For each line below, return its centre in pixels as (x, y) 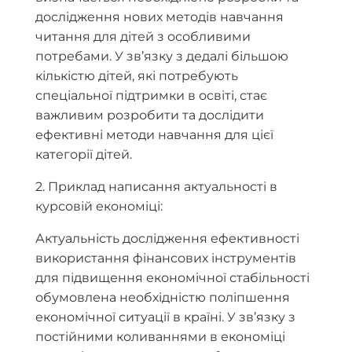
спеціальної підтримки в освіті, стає (151, 95)
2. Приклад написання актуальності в (156, 186)
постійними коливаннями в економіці (160, 336)
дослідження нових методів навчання (159, 16)
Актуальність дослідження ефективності (167, 238)
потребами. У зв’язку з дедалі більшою (162, 56)
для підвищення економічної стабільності (172, 277)
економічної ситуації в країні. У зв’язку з (165, 317)
